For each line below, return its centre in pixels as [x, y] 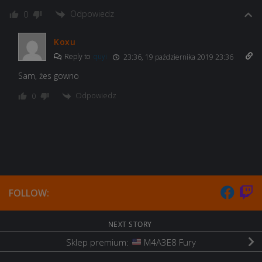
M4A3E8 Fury [168, 242]
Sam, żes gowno [49, 76]
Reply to [78, 57]
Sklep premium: [99, 242]
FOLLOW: [29, 193]
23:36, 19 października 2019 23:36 [177, 57]
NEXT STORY [131, 224]
